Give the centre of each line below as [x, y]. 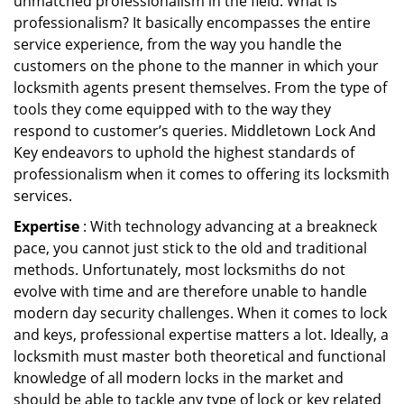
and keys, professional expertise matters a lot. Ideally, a [201, 335]
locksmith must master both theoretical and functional [200, 356]
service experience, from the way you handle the [178, 44]
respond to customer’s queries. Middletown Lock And [195, 131]
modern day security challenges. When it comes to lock [200, 313]
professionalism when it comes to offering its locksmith [202, 174]
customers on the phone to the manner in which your [196, 66]
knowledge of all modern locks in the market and [179, 378]
